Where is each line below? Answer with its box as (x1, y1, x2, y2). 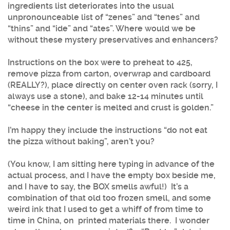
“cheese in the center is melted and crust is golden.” (8, 103, 214, 113)
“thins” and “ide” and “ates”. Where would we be (8, 24, 196, 34)
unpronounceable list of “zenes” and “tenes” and (8, 12, 200, 23)
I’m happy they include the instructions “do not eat (8, 125, 207, 136)
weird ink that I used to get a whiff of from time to (8, 204, 203, 215)
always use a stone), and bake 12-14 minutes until (8, 91, 203, 102)
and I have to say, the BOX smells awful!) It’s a (8, 182, 188, 192)
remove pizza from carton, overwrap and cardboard (8, 69, 210, 79)
